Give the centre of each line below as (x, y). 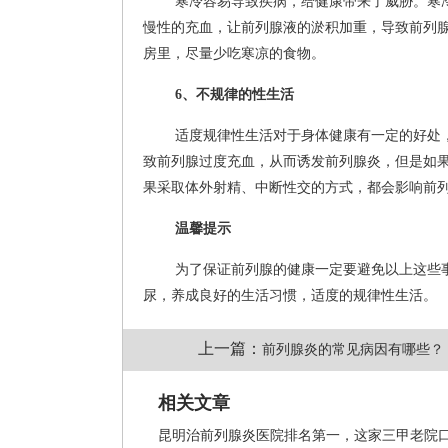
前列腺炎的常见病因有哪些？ (352, 349)
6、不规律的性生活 (234, 94)
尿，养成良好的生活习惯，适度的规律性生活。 (290, 295)
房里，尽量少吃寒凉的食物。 (234, 53)
